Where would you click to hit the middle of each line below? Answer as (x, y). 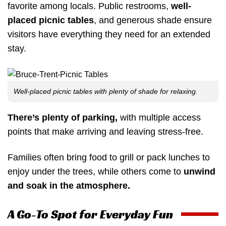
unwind (200, 172)
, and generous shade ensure (153, 20)
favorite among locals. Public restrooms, (89, 6)
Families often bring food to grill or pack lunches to (109, 158)
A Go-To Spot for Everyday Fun (90, 214)
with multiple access (159, 117)
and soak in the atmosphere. (69, 186)
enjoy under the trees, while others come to (96, 172)
